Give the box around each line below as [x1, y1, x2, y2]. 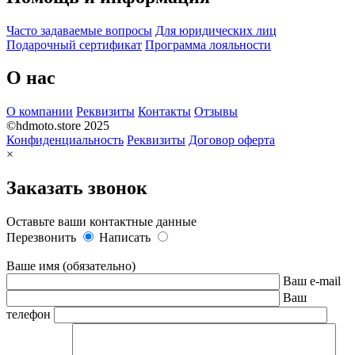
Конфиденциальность [6, 133, 124, 147]
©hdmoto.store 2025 [6, 119, 109, 133]
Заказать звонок [6, 177, 147, 199]
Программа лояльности [145, 37, 271, 52]
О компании [6, 105, 73, 119]
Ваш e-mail [283, 274, 341, 288]
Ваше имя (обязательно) [6, 259, 136, 273]
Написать [99, 231, 154, 245]
